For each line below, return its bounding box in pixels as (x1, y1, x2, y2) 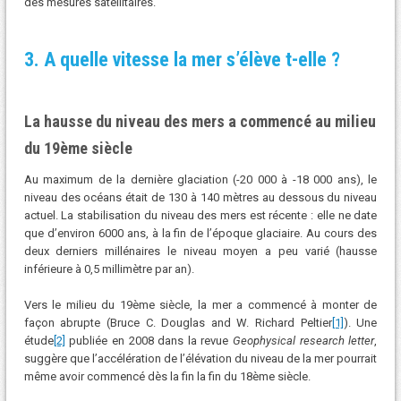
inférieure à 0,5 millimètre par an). (23, 262, 194, 277)
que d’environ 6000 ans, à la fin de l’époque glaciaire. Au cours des (23, 226, 378, 241)
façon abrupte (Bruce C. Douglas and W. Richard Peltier (23, 315, 332, 329)
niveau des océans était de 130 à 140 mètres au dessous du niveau (23, 191, 378, 205)
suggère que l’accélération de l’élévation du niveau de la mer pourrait (23, 351, 378, 365)
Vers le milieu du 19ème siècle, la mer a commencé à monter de (23, 297, 378, 311)
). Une (343, 315, 378, 329)
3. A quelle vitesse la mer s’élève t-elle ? (23, 48, 340, 72)
